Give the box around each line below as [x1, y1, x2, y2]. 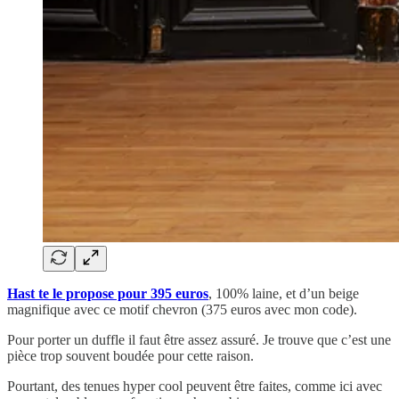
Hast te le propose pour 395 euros [7, 285, 208, 301]
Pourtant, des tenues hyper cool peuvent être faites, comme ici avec [7, 378, 382, 394]
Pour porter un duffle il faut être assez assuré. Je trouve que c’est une [7, 331, 391, 347]
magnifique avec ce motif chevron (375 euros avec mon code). [7, 301, 357, 317]
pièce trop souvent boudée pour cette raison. [7, 347, 254, 363]
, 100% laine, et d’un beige [208, 285, 359, 301]
